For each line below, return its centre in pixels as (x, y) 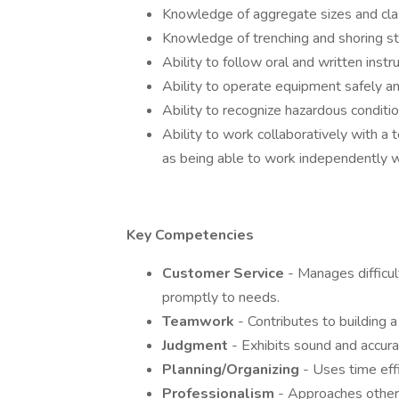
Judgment (197, 346)
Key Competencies (190, 235)
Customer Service (225, 273)
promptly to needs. (221, 297)
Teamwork (200, 322)
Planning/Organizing (232, 370)
